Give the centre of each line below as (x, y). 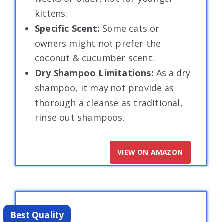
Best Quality (37, 215)
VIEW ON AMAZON (150, 152)
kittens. (51, 13)
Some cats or (131, 28)
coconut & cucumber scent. (94, 58)
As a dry (173, 73)
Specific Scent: (69, 28)
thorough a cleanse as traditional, (109, 102)
